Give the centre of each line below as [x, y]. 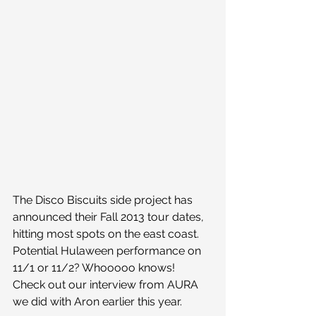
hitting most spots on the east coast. [107, 233]
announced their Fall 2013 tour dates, [110, 217]
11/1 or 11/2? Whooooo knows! [94, 267]
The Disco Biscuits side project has [104, 200]
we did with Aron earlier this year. [97, 301]
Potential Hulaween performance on [108, 250]
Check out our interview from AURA [107, 284]
